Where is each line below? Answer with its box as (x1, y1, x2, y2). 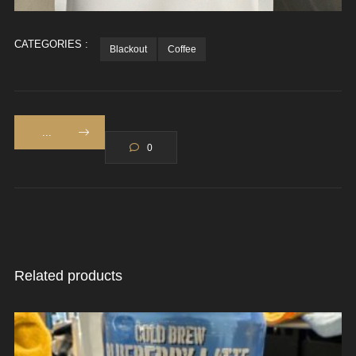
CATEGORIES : (14, 37, 88, 50)
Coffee (167, 43, 196, 55)
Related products (14, 267, 122, 284)
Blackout (109, 43, 147, 55)
